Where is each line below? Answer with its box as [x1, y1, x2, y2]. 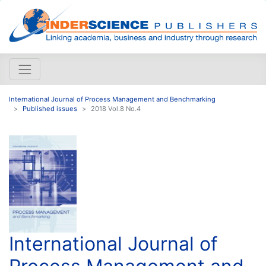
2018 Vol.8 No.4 [91, 104, 141, 113]
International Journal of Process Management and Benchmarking [9, 94, 216, 103]
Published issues [23, 104, 77, 113]
